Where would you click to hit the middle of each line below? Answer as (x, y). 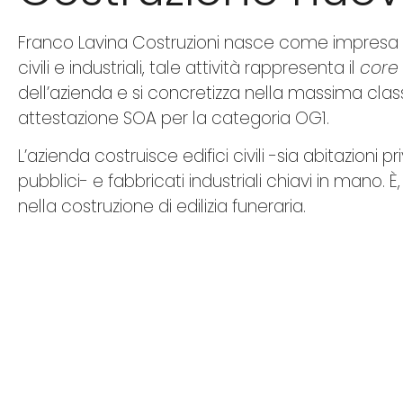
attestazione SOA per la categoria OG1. (174, 118)
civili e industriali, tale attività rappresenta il (189, 67)
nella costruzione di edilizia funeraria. (162, 207)
